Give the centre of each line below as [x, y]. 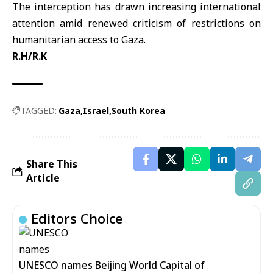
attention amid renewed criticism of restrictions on [136, 23]
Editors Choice [77, 218]
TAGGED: [39, 111]
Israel [96, 111]
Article [43, 178]
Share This [52, 164]
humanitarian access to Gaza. [79, 40]
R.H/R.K [30, 56]
